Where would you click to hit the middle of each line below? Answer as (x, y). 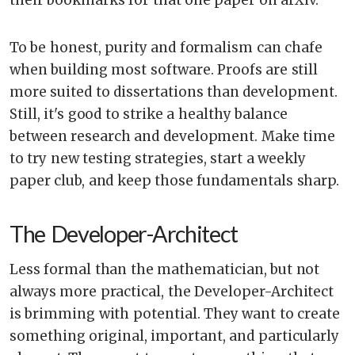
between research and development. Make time (172, 136)
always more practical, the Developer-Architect (172, 291)
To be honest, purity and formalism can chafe (166, 47)
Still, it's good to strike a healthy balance (149, 114)
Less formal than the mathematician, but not (165, 269)
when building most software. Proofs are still (164, 69)
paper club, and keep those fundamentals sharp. (175, 180)
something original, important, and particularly (175, 336)
